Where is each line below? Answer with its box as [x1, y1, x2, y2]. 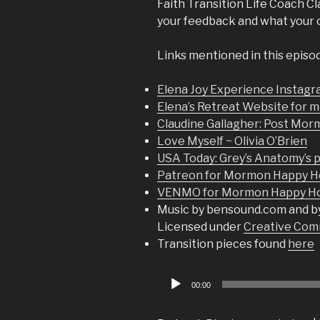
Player [156, 288, 191, 302]
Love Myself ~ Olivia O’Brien [157, 134, 307, 149]
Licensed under [157, 220, 244, 234]
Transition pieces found [157, 237, 288, 251]
